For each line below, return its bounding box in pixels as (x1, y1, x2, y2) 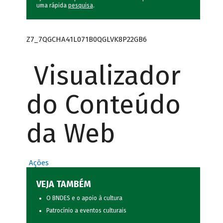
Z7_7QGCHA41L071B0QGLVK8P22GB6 (26, 34, 147, 44)
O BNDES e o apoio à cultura (46, 195, 122, 202)
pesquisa (68, 2, 93, 9)
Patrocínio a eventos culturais (46, 207, 126, 215)
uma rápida (36, 2, 68, 9)
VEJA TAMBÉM (36, 179, 91, 190)
